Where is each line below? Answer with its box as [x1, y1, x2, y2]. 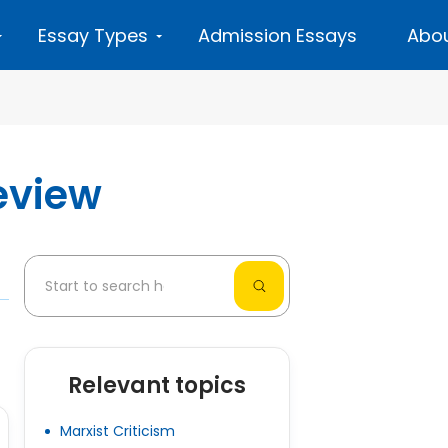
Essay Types [38, 23, 148, 48]
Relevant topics [68, 370, 247, 401]
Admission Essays [198, 23, 357, 48]
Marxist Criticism [59, 421, 175, 441]
